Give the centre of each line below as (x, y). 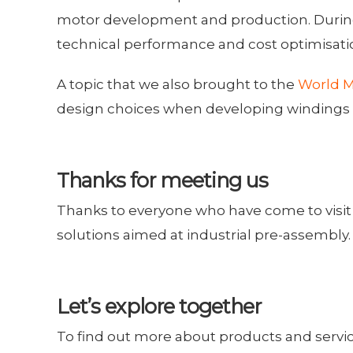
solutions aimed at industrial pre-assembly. (204, 235)
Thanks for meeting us (162, 180)
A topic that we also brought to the (177, 84)
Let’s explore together (159, 306)
